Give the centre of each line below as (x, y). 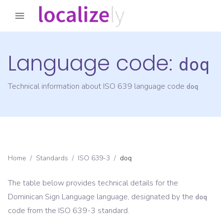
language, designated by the (144, 197)
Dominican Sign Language (51, 197)
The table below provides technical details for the (93, 183)
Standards (52, 158)
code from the (33, 211)
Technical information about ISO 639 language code (97, 87)
